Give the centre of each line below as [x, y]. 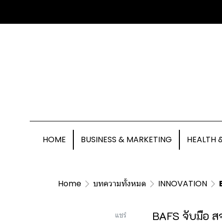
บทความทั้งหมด [120, 184]
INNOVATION [183, 184]
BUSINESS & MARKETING [126, 139]
